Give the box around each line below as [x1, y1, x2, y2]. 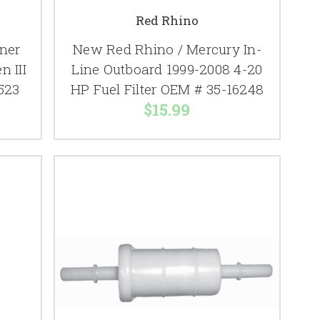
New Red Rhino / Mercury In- [73, 40, 261, 59]
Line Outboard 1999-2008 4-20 [71, 60, 263, 79]
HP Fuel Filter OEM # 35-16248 [70, 80, 264, 99]
